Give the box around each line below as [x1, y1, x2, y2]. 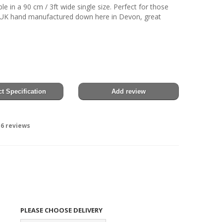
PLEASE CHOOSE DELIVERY [20, 205, 104, 215]
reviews [5, 121, 30, 130]
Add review [111, 87, 146, 95]
